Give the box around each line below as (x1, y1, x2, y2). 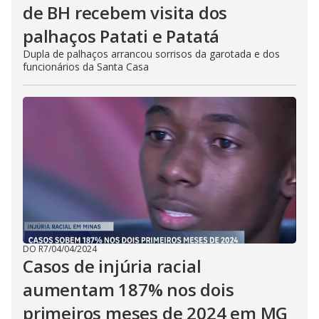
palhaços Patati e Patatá (23, 24, 220, 48)
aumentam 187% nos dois (23, 278, 234, 301)
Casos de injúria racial (23, 254, 202, 278)
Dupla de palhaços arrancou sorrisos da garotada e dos (23, 47, 280, 61)
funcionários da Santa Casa (23, 60, 149, 73)
